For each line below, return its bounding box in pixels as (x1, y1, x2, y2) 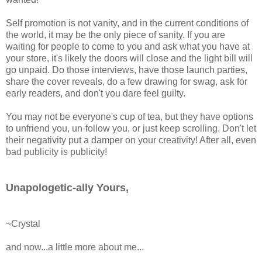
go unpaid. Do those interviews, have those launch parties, (6, 65, 247, 75)
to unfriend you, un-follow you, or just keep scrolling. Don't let (6, 123, 256, 134)
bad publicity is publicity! (6, 147, 107, 157)
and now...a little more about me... (6, 242, 144, 253)
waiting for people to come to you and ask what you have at (6, 42, 250, 52)
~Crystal (6, 219, 40, 229)
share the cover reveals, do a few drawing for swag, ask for (6, 77, 247, 87)
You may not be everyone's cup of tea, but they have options (6, 112, 253, 122)
